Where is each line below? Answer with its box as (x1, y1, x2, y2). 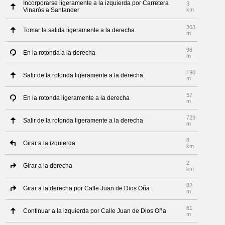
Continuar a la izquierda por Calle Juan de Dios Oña (23, 207, 167, 214)
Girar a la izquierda (23, 140, 76, 147)
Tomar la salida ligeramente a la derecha (23, 27, 135, 34)
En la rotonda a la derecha (23, 49, 96, 56)
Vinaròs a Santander (23, 7, 80, 14)
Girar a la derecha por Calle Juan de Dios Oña (23, 185, 150, 192)
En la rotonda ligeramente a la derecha (23, 94, 130, 101)
